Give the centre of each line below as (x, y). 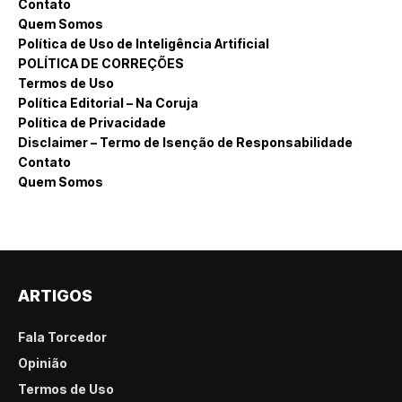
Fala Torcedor (62, 336)
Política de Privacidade (92, 122)
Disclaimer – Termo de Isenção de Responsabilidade (185, 142)
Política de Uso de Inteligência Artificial (144, 43)
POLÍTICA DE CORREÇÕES (101, 63)
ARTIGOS (55, 295)
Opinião (43, 363)
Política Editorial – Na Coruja (108, 102)
